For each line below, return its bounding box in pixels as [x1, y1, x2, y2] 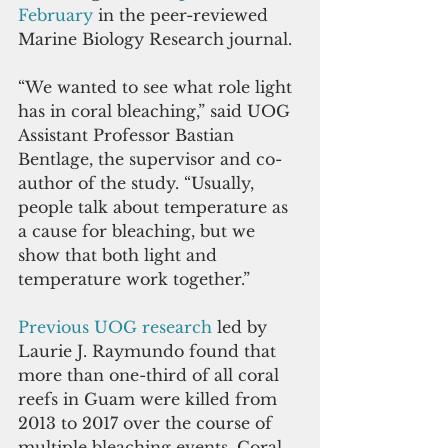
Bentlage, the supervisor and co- [18, 149, 282, 170]
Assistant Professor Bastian [18, 125, 239, 146]
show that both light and [18, 245, 222, 266]
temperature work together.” [18, 269, 255, 290]
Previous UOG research [18, 317, 212, 338]
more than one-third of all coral [18, 365, 284, 386]
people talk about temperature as [18, 197, 293, 218]
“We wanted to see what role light [18, 77, 297, 98]
